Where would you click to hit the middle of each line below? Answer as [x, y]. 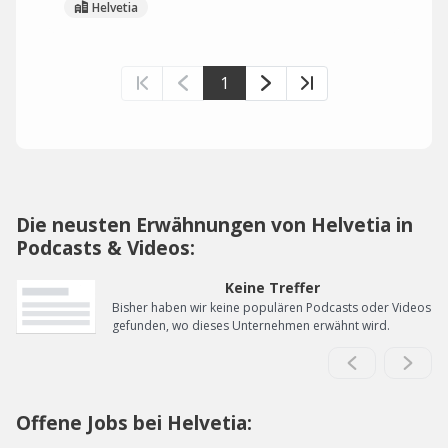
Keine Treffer [272, 287]
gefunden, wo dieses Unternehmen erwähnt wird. [251, 325]
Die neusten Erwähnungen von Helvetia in [214, 224]
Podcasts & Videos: [105, 247]
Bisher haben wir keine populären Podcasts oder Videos [271, 307]
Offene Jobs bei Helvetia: [134, 422]
